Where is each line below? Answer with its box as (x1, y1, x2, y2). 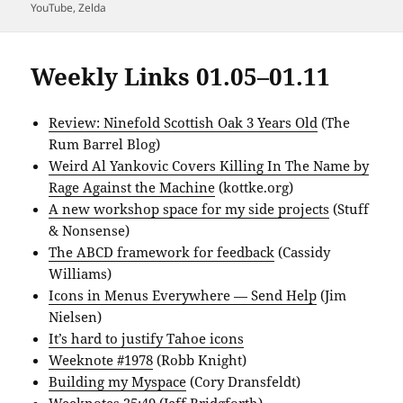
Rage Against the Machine (49, 177, 216, 196)
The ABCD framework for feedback (49, 242, 275, 261)
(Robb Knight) (153, 350, 247, 369)
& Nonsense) (49, 220, 130, 239)
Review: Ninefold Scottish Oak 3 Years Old (49, 112, 318, 131)
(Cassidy (274, 242, 331, 261)
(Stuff (329, 199, 370, 218)
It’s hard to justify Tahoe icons (49, 328, 245, 347)
